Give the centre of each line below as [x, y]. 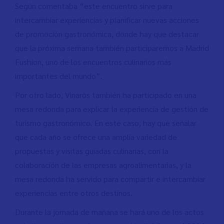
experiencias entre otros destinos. [74, 192]
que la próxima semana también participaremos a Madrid [112, 47]
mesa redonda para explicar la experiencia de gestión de [112, 108]
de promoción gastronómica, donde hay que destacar [107, 33]
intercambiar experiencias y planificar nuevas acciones [107, 19]
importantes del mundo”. [59, 75]
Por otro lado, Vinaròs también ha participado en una [106, 94]
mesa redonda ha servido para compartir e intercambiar [110, 178]
